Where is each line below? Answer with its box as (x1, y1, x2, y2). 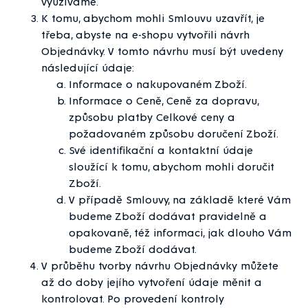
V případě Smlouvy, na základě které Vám (69, 192, 291, 206)
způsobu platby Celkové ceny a (69, 110, 235, 124)
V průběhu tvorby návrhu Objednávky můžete (41, 258, 278, 272)
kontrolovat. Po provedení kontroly (41, 291, 224, 305)
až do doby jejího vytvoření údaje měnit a (41, 275, 262, 289)
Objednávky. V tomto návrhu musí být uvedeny (41, 44, 283, 58)
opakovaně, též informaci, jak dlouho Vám (69, 225, 291, 239)
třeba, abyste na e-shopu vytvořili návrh (41, 27, 250, 41)
